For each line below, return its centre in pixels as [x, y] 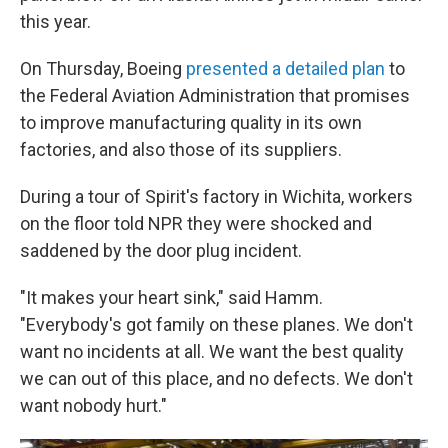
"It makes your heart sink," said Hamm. [171, 297]
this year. [55, 21]
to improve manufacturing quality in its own [191, 122]
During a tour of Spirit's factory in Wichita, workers [216, 196]
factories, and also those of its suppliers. [181, 149]
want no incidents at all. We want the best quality [212, 351]
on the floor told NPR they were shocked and [196, 223]
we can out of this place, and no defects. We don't [216, 378]
